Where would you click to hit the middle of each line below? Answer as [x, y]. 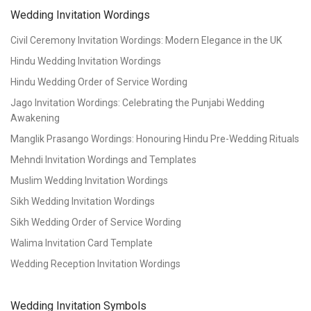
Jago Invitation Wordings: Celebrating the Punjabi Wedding [137, 103]
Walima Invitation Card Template [82, 243]
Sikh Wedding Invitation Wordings [83, 201]
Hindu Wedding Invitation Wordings [86, 61]
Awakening [35, 118]
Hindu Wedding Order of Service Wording [99, 82]
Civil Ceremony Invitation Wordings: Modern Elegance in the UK [146, 40]
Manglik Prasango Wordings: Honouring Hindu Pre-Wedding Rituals [155, 139]
